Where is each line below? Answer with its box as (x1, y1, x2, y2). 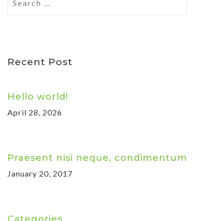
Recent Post (7, 56, 73, 68)
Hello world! (7, 91, 68, 102)
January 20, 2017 (7, 168, 73, 178)
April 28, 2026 (7, 107, 62, 117)
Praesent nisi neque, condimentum (7, 152, 187, 163)
